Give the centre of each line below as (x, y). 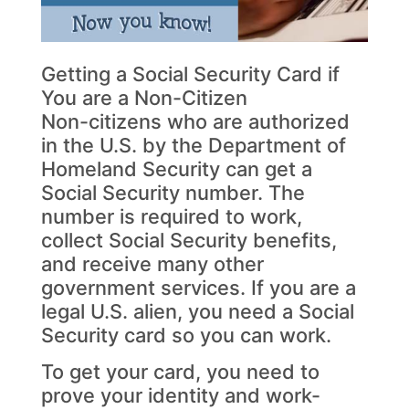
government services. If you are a (199, 287)
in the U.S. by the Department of (194, 145)
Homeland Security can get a (177, 168)
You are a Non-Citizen (144, 97)
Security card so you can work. (186, 335)
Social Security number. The (173, 192)
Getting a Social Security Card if (190, 73)
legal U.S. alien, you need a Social (198, 311)
